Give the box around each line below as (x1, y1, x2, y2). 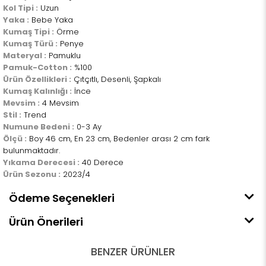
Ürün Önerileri (9, 214, 83, 229)
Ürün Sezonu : (3, 168, 61, 180)
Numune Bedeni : (3, 121, 74, 132)
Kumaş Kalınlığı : (3, 85, 72, 97)
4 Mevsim (40, 97, 79, 109)
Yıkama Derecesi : (3, 156, 80, 168)
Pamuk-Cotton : (3, 61, 72, 73)
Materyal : (3, 49, 46, 61)
